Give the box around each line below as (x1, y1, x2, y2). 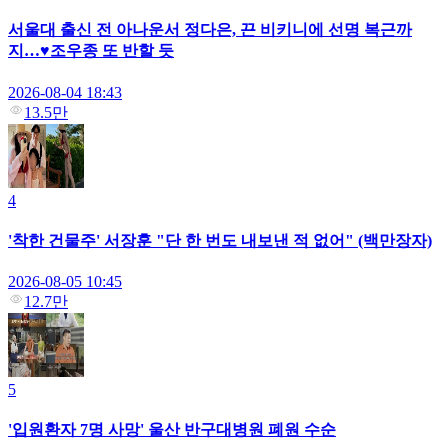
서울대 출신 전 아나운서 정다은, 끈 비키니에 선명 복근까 (8, 21, 412, 39)
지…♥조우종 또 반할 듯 (8, 42, 174, 60)
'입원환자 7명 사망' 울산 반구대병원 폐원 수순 (8, 421, 336, 439)
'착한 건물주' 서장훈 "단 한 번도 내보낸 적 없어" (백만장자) (8, 231, 432, 249)
